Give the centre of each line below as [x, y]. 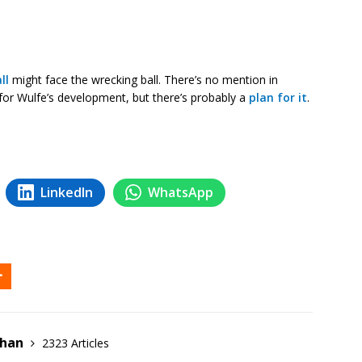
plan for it [278, 97]
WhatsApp [181, 192]
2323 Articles [76, 343]
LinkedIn [67, 192]
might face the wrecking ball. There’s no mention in [143, 79]
